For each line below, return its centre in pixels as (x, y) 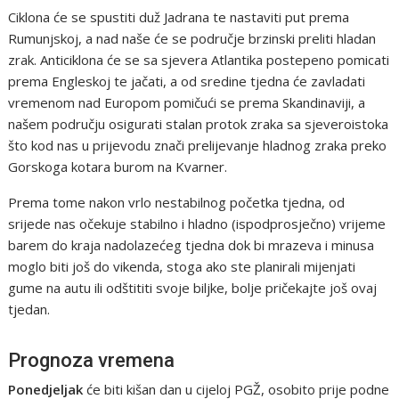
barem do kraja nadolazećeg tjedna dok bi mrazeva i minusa (191, 244)
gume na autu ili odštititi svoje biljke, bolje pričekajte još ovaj (193, 287)
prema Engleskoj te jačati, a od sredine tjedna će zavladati (187, 81)
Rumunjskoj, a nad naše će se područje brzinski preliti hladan (192, 38)
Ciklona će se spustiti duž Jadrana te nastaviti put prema (179, 16)
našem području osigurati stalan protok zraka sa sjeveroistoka (199, 123)
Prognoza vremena (92, 360)
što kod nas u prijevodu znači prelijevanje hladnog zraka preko (198, 145)
